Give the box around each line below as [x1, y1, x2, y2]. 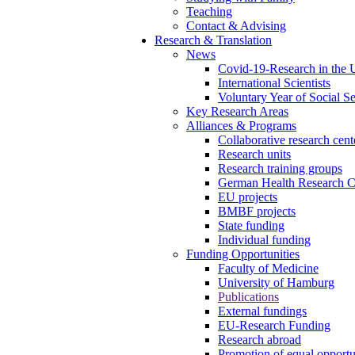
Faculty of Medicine [218, 261, 319, 275]
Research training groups [218, 162, 342, 175]
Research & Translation [155, 33, 272, 47]
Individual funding [218, 233, 311, 246]
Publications [218, 290, 279, 303]
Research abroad [218, 333, 301, 346]
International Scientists [218, 76, 330, 90]
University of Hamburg [218, 276, 334, 289]
